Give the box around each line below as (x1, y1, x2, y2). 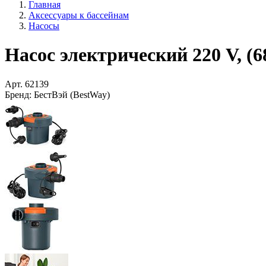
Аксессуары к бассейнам (28, 10, 129, 20)
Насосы (28, 21, 59, 31)
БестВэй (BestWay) (31, 89, 110, 100)
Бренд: (5, 89, 31, 100)
